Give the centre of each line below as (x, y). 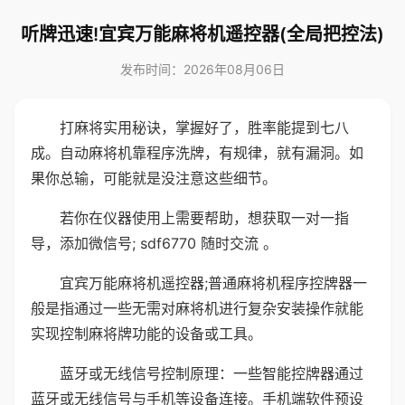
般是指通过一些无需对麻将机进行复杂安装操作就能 (197, 308)
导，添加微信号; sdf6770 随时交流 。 (154, 243)
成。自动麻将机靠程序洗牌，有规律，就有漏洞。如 (197, 153)
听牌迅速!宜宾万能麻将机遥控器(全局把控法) (202, 34)
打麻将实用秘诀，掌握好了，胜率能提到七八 (204, 127)
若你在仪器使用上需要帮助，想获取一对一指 (204, 218)
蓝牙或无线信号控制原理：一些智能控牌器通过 (212, 373)
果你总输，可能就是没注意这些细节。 (154, 178)
